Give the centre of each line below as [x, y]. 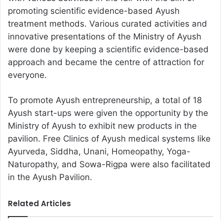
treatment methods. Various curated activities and [108, 24]
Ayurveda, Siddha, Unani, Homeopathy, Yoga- [99, 152]
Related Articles [39, 204]
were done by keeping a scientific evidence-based [108, 50]
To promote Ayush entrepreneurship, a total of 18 [105, 100]
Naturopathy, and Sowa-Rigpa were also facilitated [109, 165]
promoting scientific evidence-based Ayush [94, 11]
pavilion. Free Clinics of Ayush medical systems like [109, 139]
